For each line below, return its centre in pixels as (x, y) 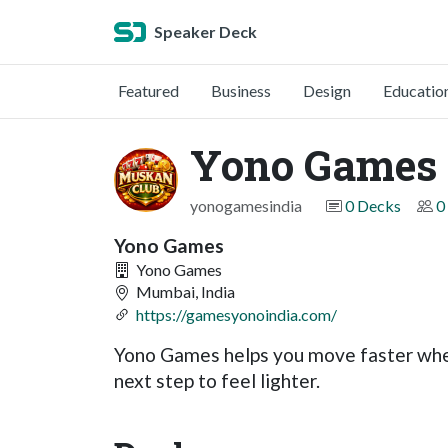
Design (327, 90)
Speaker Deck (205, 31)
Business (241, 90)
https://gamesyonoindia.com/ (236, 314)
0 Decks (373, 205)
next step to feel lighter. (217, 381)
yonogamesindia (246, 205)
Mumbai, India (184, 292)
